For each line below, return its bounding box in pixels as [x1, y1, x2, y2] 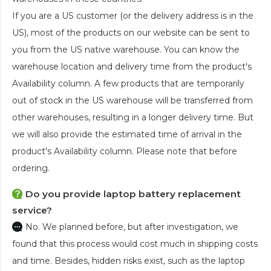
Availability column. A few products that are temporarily [12, 77, 244, 89]
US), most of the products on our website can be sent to [12, 27, 250, 38]
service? [12, 204, 52, 216]
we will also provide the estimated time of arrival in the [12, 128, 242, 140]
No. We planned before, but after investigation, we [25, 221, 238, 232]
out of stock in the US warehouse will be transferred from [12, 94, 253, 106]
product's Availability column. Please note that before [12, 145, 237, 157]
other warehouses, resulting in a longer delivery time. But [12, 111, 253, 123]
